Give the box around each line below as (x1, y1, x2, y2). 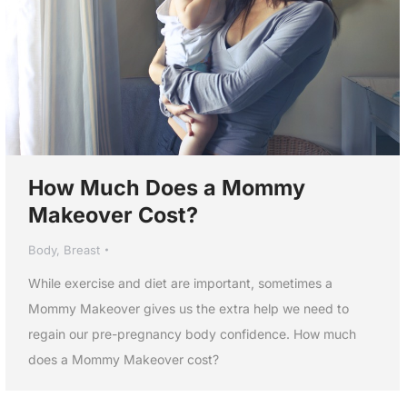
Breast (64, 242, 100, 257)
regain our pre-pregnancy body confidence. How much (28, 325, 356, 342)
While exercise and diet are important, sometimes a (28, 274, 333, 291)
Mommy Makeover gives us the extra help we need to (28, 300, 349, 316)
